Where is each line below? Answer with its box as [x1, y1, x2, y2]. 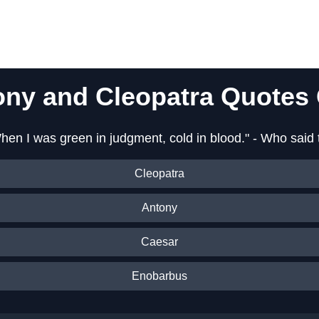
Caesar [141, 235, 178, 248]
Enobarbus [132, 269, 187, 282]
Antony [142, 201, 177, 214]
